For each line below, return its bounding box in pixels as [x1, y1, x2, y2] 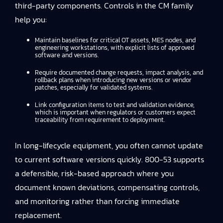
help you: [15, 13, 47, 25]
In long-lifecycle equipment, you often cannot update [15, 139, 203, 151]
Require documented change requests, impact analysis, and [35, 68, 203, 77]
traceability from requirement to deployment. [35, 115, 165, 124]
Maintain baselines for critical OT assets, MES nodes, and [35, 35, 196, 45]
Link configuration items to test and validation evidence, [35, 100, 195, 110]
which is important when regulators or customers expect [35, 108, 196, 117]
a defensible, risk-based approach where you [15, 167, 174, 179]
